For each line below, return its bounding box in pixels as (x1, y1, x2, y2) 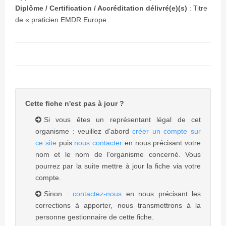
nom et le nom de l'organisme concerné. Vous (35, 150, 201, 158)
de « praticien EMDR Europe (15, 16, 106, 24)
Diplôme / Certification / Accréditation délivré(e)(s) (15, 4, 189, 12)
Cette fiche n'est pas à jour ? (25, 99, 126, 107)
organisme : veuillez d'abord (35, 127, 133, 135)
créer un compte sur (132, 127, 201, 135)
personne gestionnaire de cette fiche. (35, 213, 154, 221)
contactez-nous (73, 190, 126, 198)
